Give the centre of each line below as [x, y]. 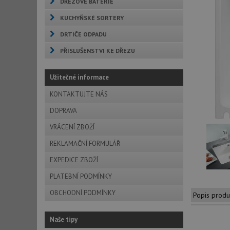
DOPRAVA [63, 111]
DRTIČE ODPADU [83, 34]
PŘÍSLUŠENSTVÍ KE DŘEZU [98, 51]
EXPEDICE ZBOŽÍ [74, 160]
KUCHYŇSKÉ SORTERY [92, 18]
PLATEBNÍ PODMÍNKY [81, 176]
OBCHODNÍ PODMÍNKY [83, 193]
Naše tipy [64, 219]
